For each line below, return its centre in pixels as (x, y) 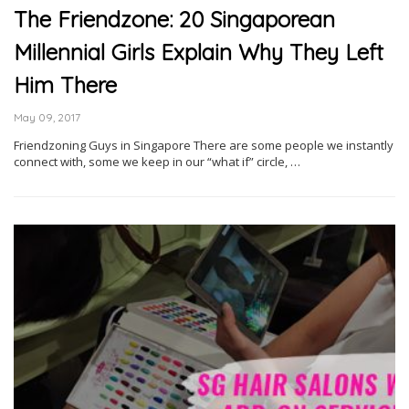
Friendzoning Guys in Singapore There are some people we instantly (204, 146)
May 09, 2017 (47, 118)
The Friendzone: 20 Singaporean (174, 20)
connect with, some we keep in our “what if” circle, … (157, 162)
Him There (65, 85)
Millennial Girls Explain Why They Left (199, 52)
